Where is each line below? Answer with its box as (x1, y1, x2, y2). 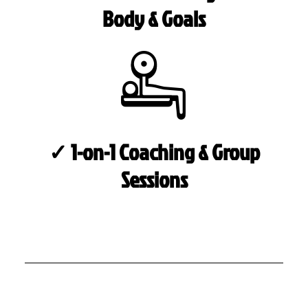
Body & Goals (102, 3, 206, 34)
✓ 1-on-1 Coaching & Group (48, 135, 260, 167)
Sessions (120, 163, 188, 195)
